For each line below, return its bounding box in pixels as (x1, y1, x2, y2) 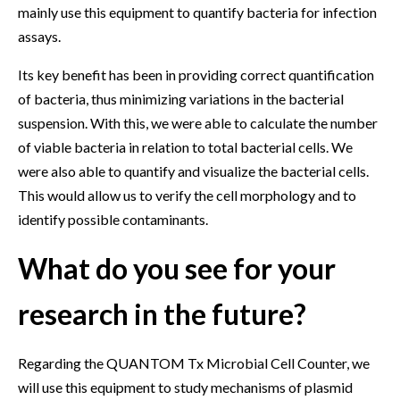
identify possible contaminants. (18, 210, 208, 228)
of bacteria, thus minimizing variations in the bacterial (18, 89, 344, 107)
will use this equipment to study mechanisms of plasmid (18, 378, 353, 396)
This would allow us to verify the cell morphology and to (18, 186, 356, 204)
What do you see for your (18, 250, 336, 286)
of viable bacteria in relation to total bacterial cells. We (18, 137, 353, 155)
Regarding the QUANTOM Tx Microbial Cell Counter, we (18, 354, 370, 371)
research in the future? (18, 296, 306, 331)
